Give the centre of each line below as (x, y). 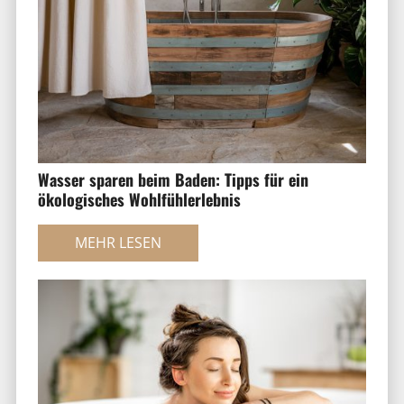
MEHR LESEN (118, 243)
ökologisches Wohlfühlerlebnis (139, 200)
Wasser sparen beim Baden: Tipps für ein (173, 180)
